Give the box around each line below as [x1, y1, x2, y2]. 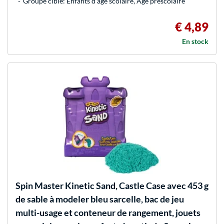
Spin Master [15, 180, 63, 191]
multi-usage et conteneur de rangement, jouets [15, 207, 200, 218]
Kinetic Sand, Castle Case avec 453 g [63, 180, 208, 191]
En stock [182, 37, 208, 46]
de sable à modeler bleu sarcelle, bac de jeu [15, 193, 184, 205]
